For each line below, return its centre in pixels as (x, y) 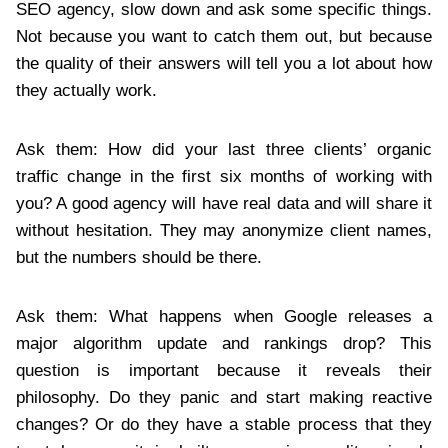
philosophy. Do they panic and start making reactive (224, 397)
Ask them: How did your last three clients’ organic (224, 149)
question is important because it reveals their (224, 370)
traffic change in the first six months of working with (224, 176)
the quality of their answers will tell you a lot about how (224, 63)
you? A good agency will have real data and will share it (224, 203)
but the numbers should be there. (139, 257)
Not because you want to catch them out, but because (224, 36)
